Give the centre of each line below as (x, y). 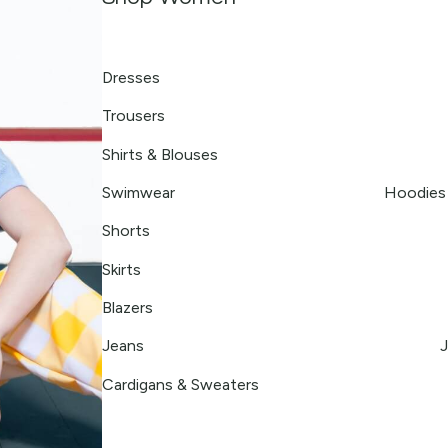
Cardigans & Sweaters (180, 384)
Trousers (133, 116)
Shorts (126, 231)
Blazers (127, 308)
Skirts (121, 269)
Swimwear (138, 192)
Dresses (131, 77)
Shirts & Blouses (160, 154)
